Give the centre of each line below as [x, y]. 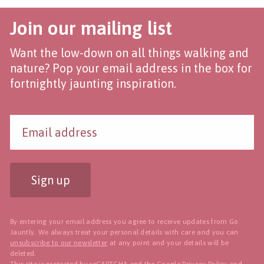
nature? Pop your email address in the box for [131, 68]
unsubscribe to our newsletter [59, 242]
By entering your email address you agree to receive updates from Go [124, 221]
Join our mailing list [91, 28]
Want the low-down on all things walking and [129, 52]
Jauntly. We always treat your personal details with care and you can [124, 232]
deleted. [23, 253]
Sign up [50, 180]
